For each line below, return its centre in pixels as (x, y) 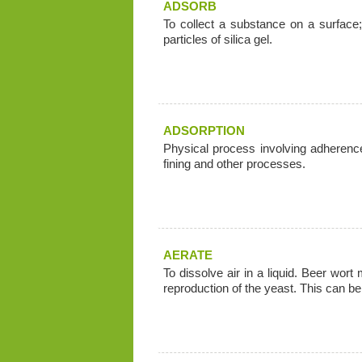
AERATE (187, 255)
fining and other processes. (234, 164)
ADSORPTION (204, 130)
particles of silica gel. (217, 39)
